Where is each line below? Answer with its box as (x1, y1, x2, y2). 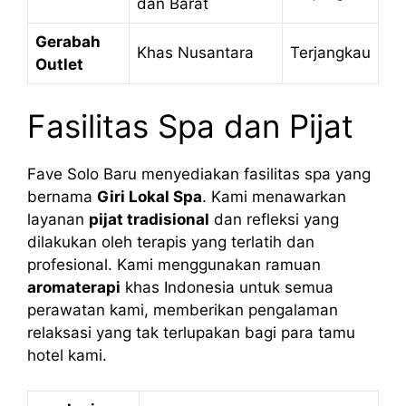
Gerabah (35, 32, 101, 51)
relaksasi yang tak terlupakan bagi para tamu (27, 324, 355, 343)
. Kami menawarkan (202, 188, 346, 207)
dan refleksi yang (209, 210, 339, 229)
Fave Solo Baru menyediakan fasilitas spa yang (27, 165, 371, 184)
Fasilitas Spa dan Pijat (27, 107, 353, 146)
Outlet (35, 54, 83, 73)
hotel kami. (27, 346, 107, 365)
